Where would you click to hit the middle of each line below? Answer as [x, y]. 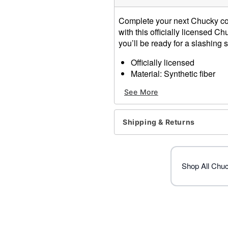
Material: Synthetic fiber [173, 73]
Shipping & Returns [159, 122]
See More [141, 92]
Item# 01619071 [148, 118]
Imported [147, 96]
